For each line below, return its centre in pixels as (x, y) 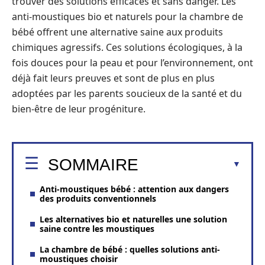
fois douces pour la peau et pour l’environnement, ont (132, 63)
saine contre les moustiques (97, 228)
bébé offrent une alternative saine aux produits (117, 32)
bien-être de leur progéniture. (79, 109)
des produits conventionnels (98, 198)
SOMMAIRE (93, 164)
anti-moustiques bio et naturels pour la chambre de (127, 17)
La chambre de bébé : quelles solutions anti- (130, 249)
